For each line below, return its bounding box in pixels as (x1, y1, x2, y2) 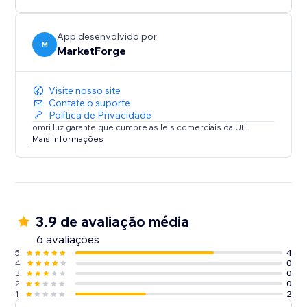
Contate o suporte (49, 97, 131, 110)
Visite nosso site (49, 84, 121, 97)
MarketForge (57, 44, 127, 58)
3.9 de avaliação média (36, 212, 190, 231)
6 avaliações (36, 232, 100, 247)
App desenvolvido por (57, 30, 158, 43)
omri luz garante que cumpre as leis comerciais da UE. (32, 122, 249, 133)
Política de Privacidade (49, 109, 152, 122)
